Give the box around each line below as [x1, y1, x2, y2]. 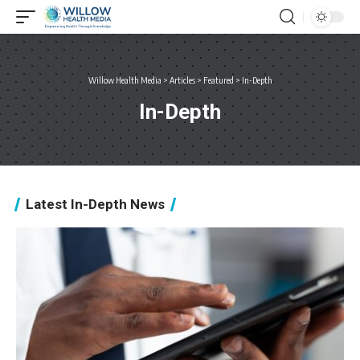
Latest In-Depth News [26, 196, 165, 212]
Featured [202, 75, 234, 85]
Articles [169, 75, 195, 85]
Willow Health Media [88, 75, 162, 85]
